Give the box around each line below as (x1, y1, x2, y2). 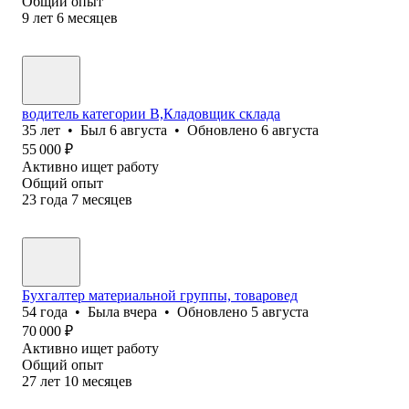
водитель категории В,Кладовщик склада (22, 105, 280, 121)
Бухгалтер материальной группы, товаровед (22, 287, 298, 303)
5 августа (251, 303, 309, 320)
